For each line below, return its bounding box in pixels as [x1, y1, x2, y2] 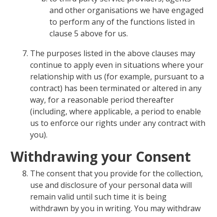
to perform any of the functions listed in [49, 16, 195, 27]
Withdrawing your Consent [11, 147, 191, 166]
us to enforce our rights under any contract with [30, 118, 206, 129]
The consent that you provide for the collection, [30, 168, 203, 179]
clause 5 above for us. [49, 28, 128, 39]
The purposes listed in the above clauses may [30, 48, 196, 59]
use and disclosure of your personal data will [30, 179, 192, 190]
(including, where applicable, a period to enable [30, 106, 201, 117]
